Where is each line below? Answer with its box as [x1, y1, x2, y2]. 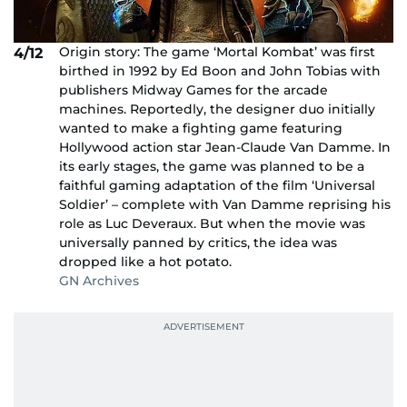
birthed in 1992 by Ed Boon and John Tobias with [59, 62, 381, 79]
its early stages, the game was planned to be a [59, 157, 364, 174]
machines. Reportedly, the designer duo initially [59, 100, 375, 117]
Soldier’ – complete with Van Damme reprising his [59, 195, 391, 213]
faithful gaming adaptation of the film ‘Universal [59, 176, 375, 194]
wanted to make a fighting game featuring [59, 119, 342, 136]
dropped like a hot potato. [59, 253, 232, 270]
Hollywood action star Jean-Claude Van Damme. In [59, 138, 391, 155]
